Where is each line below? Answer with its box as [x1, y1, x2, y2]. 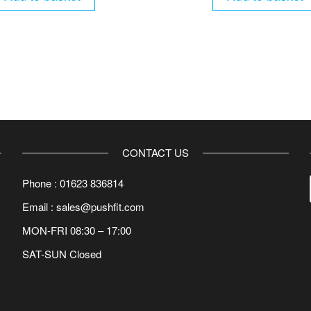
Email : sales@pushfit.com [22, 199, 145, 215]
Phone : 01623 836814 [22, 176, 124, 191]
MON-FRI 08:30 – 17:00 [22, 223, 132, 238]
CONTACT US [121, 145, 189, 160]
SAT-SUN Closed [22, 246, 102, 262]
